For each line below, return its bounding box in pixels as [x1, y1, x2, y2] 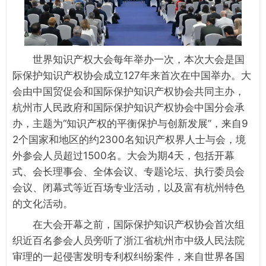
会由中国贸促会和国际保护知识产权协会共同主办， [12, 85, 245, 98]
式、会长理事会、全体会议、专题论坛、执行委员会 [12, 166, 245, 178]
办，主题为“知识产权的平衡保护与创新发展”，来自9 [12, 118, 248, 130]
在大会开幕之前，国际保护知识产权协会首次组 [33, 218, 245, 231]
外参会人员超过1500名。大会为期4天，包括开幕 [12, 150, 235, 162]
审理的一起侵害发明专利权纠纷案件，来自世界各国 [12, 251, 245, 263]
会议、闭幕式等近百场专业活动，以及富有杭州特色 [12, 182, 245, 194]
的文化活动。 [12, 198, 73, 210]
